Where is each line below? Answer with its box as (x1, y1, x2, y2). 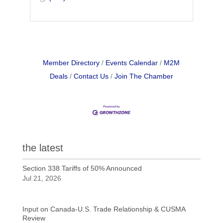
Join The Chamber (114, 72, 173, 80)
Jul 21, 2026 (22, 174, 61, 183)
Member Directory (43, 59, 100, 67)
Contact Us (73, 72, 109, 80)
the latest (22, 142, 63, 154)
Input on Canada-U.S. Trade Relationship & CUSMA (22, 205, 185, 214)
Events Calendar (106, 59, 158, 67)
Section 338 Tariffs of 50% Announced (22, 164, 142, 173)
